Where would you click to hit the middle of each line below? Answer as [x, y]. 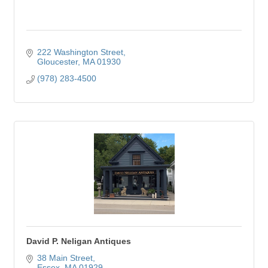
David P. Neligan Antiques [79, 241]
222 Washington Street [80, 52]
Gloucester [57, 62]
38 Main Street [65, 258]
